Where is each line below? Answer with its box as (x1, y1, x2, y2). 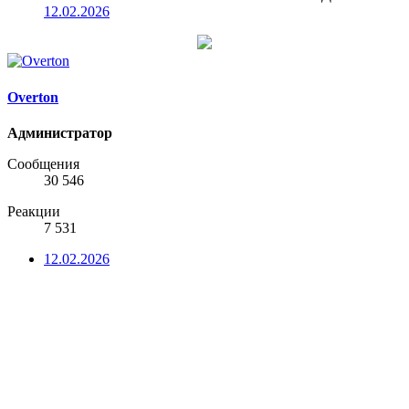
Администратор (7, 124, 112, 141)
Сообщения (7, 155, 79, 172)
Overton (7, 89, 58, 105)
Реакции (7, 203, 60, 219)
